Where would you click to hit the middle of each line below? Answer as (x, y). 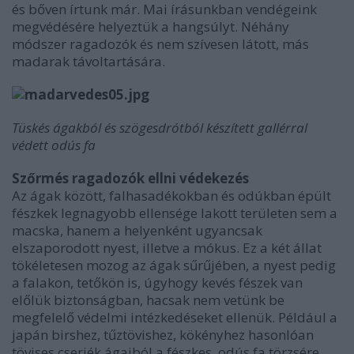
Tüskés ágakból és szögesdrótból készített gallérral (160, 128)
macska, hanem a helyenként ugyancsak (137, 230)
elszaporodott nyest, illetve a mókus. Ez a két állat (167, 248)
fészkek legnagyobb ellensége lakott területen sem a (175, 213)
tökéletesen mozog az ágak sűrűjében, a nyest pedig (174, 265)
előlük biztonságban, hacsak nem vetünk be (148, 300)
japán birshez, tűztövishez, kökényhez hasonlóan (163, 335)
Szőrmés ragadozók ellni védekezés (130, 178)
